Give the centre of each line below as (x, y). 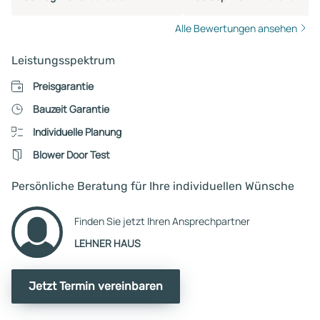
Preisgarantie (63, 86)
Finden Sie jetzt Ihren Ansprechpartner (162, 221)
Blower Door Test (71, 154)
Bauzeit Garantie (71, 109)
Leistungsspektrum (63, 60)
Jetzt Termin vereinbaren (96, 286)
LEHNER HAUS (107, 243)
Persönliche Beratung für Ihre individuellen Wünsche (153, 186)
